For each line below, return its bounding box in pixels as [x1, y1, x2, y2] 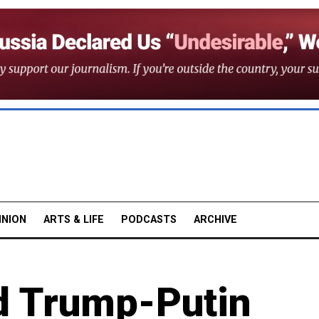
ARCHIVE [194, 213, 237, 226]
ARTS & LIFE [43, 213, 104, 226]
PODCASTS [121, 213, 177, 226]
